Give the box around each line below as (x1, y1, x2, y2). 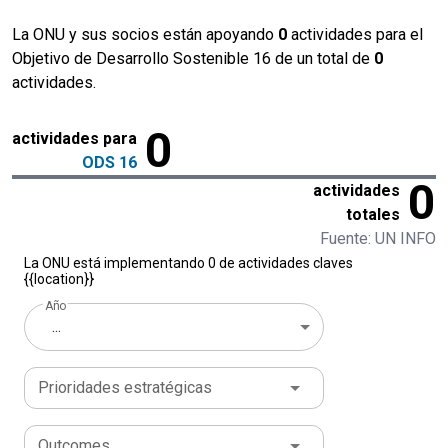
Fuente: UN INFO (320, 229, 436, 249)
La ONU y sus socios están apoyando (12, 25, 278, 45)
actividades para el (287, 25, 423, 45)
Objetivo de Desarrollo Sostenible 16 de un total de (12, 49, 374, 69)
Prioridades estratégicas (38, 378, 212, 398)
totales (346, 205, 400, 225)
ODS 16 (82, 153, 137, 173)
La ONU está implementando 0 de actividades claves (24, 255, 353, 272)
